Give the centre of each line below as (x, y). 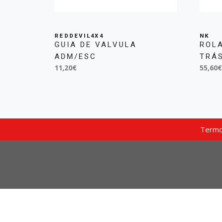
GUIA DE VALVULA (96, 44)
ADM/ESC (76, 56)
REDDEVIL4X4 (79, 36)
